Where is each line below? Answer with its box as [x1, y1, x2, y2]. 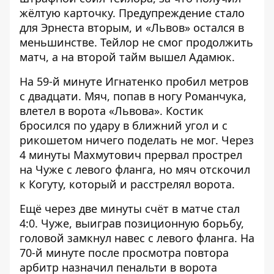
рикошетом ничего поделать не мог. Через [20, 133, 254, 147]
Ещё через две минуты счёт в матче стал [20, 201, 240, 216]
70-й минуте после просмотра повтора [20, 245, 229, 260]
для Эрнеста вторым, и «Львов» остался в [20, 20, 244, 35]
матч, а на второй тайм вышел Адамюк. [20, 50, 235, 64]
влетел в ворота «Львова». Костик [20, 103, 204, 118]
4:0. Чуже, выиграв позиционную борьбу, [20, 216, 244, 231]
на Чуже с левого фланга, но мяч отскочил [20, 162, 250, 177]
